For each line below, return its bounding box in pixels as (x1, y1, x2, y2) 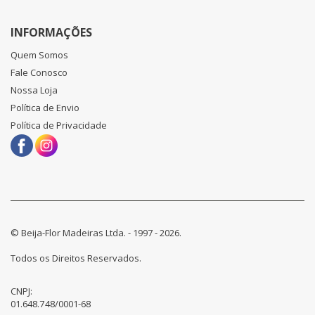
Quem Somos (11, 48, 68, 61)
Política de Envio (11, 101, 79, 114)
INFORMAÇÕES (11, 24, 92, 40)
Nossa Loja (11, 83, 58, 96)
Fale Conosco (11, 65, 67, 79)
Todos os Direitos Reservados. (11, 251, 141, 264)
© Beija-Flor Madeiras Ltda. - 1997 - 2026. (11, 226, 181, 239)
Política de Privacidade (11, 118, 107, 131)
